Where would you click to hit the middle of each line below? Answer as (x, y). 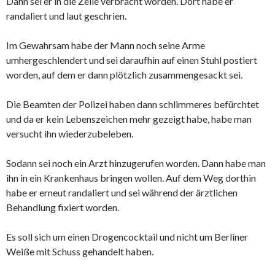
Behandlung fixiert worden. (63, 207)
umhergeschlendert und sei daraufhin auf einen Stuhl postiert (132, 60)
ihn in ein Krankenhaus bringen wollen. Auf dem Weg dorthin (131, 178)
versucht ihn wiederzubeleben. (70, 134)
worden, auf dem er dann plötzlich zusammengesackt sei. (124, 75)
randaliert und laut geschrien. (66, 16)
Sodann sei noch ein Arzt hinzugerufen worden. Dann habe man (136, 163)
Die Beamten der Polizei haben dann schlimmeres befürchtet (133, 104)
